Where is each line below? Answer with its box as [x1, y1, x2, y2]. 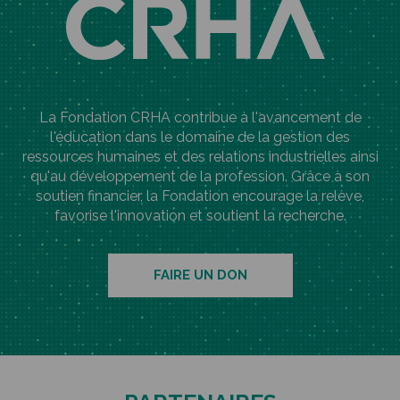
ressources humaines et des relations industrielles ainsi [21, 147, 379, 165]
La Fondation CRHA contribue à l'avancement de [38, 108, 362, 126]
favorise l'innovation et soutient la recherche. [54, 206, 346, 224]
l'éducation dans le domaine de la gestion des [50, 128, 350, 146]
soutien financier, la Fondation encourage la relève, [36, 187, 364, 204]
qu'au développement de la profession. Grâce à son [30, 167, 370, 185]
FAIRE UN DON [153, 267, 247, 284]
